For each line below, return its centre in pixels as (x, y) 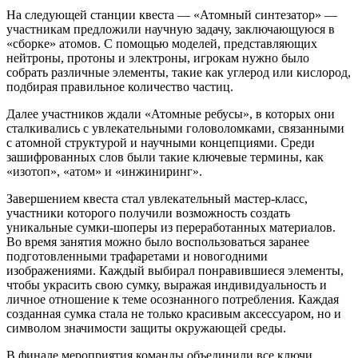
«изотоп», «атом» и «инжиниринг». (104, 171)
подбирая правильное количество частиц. (120, 86)
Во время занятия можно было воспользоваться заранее (158, 241)
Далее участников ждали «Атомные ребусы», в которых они (171, 113)
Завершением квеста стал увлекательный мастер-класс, (157, 198)
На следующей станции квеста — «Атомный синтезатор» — (172, 14)
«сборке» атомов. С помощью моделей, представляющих (162, 43)
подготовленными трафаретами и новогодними (137, 256)
